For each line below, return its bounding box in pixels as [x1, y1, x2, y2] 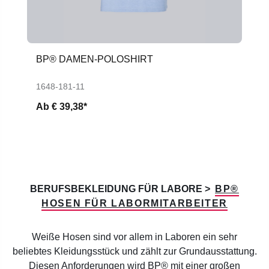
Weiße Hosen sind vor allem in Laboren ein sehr [32, 231, 237, 242]
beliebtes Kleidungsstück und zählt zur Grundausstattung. [12, 246, 257, 256]
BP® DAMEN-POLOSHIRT [36, 53, 153, 64]
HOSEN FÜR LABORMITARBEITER [41, 198, 228, 208]
